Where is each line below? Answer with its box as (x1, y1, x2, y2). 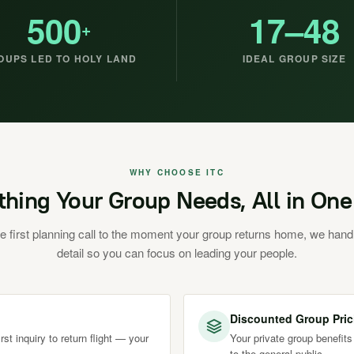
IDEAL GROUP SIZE (242, 51, 346, 66)
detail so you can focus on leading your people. (57, 244, 297, 261)
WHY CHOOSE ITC (130, 167, 224, 178)
